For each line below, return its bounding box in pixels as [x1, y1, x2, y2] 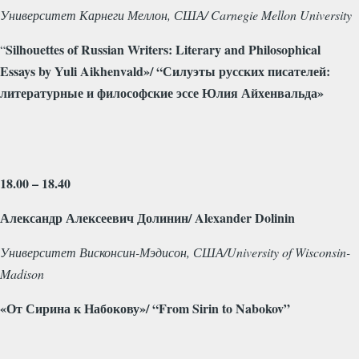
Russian [81, 39, 124, 58]
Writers [127, 39, 168, 58]
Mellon [261, 6, 296, 23]
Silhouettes [6, 39, 64, 58]
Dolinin [255, 208, 295, 227]
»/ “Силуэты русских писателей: [143, 61, 330, 80]
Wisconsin [295, 243, 346, 260]
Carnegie [211, 6, 258, 23]
